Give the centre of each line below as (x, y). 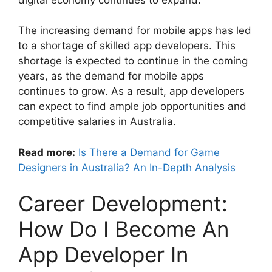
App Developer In (103, 255)
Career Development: (123, 204)
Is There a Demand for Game (149, 152)
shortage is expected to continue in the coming (133, 61)
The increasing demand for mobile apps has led (135, 31)
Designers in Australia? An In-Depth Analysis (127, 167)
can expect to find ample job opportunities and (132, 107)
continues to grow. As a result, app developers (131, 91)
